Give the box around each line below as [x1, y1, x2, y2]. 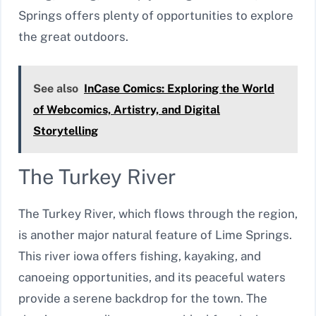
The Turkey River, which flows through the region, [18, 206, 298, 221]
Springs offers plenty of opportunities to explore [18, 8, 293, 23]
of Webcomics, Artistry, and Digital [33, 102, 220, 116]
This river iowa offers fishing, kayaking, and [18, 248, 261, 263]
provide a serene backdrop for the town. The [18, 291, 267, 305]
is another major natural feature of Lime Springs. [18, 227, 292, 242]
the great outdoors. [18, 30, 128, 44]
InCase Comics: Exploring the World [84, 81, 274, 95]
